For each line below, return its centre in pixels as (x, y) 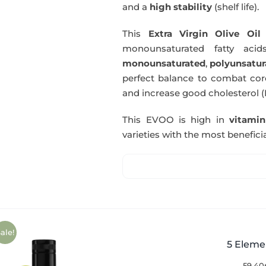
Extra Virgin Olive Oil (204, 34)
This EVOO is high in (176, 120)
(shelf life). (236, 7)
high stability (181, 7)
